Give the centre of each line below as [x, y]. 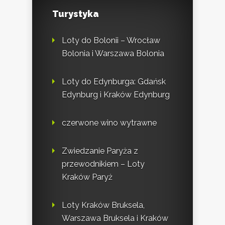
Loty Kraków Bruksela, [103, 205]
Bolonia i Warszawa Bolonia [113, 53]
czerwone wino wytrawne [109, 123]
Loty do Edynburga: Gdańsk [114, 81]
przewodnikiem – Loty [103, 164]
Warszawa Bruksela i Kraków [115, 218]
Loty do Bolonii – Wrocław [111, 40]
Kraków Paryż [87, 177]
